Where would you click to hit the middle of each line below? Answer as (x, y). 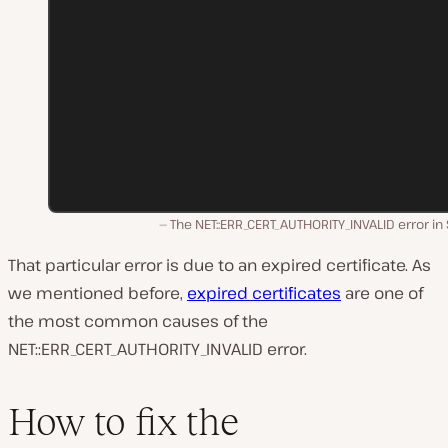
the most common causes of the (138, 320)
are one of (382, 292)
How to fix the (123, 422)
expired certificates (264, 292)
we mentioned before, (97, 292)
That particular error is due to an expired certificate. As (219, 264)
